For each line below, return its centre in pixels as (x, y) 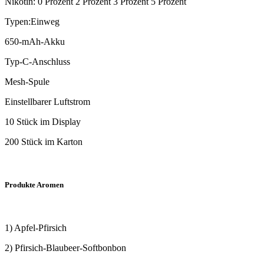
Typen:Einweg (32, 22)
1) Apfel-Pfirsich (36, 228)
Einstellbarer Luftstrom (47, 102)
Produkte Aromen (34, 185)
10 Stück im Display (43, 122)
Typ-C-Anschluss (37, 62)
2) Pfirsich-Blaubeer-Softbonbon (65, 248)
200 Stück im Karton (44, 142)
